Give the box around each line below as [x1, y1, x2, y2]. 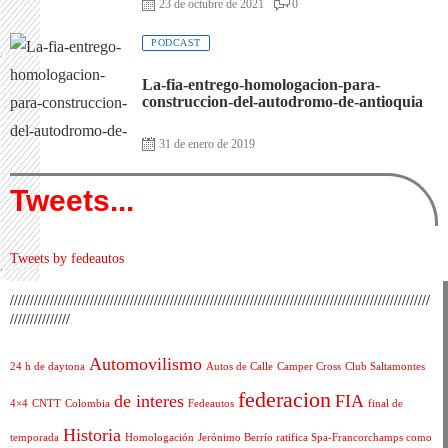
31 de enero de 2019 [158, 136, 255, 151]
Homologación [125, 431, 194, 443]
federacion [238, 386, 331, 412]
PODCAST [151, 37, 201, 48]
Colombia [65, 397, 110, 409]
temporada [10, 431, 59, 443]
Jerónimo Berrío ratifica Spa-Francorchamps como [198, 431, 432, 443]
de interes [114, 390, 184, 411]
